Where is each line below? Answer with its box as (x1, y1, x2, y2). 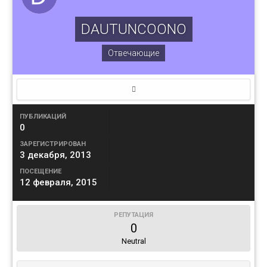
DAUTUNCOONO (80, 21, 187, 38)
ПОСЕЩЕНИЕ (20, 167, 61, 176)
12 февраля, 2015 (20, 177, 97, 188)
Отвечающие (108, 48, 159, 58)
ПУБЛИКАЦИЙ (20, 113, 66, 121)
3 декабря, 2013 (20, 150, 91, 161)
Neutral (121, 237, 146, 246)
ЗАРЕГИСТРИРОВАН (20, 140, 86, 148)
